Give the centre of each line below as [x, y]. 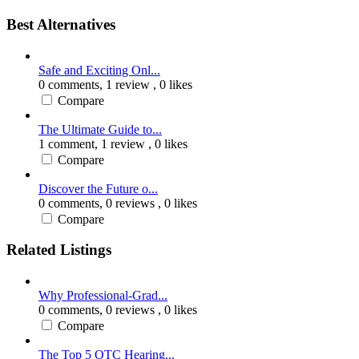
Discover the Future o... [98, 188]
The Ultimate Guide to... [100, 129]
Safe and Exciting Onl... [99, 70]
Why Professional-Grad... [103, 296]
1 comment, [70, 143]
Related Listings [59, 250]
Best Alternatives [61, 24]
